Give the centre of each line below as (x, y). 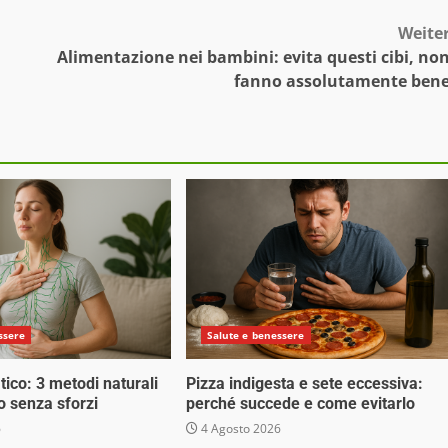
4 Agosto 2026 (239, 429)
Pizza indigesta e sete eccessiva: (304, 384)
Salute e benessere (255, 335)
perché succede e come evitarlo (300, 404)
